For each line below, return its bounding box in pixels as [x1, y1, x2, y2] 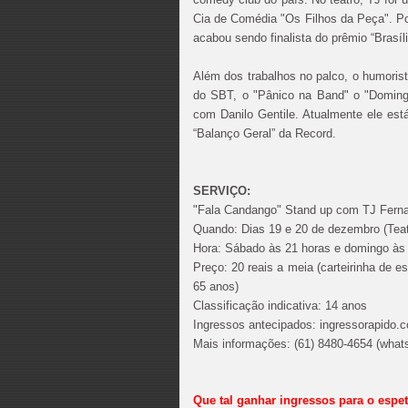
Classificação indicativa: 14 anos [193, 299, 367, 312]
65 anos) [193, 280, 239, 293]
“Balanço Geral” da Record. [193, 127, 336, 140]
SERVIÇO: [193, 184, 250, 198]
